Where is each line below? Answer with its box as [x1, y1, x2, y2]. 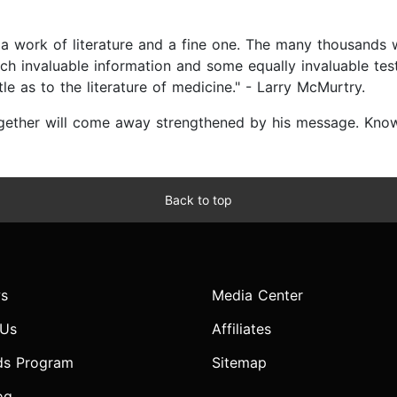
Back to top [165, 192, 232, 208]
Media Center [212, 286, 303, 305]
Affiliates [212, 320, 271, 339]
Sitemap [212, 354, 267, 372]
